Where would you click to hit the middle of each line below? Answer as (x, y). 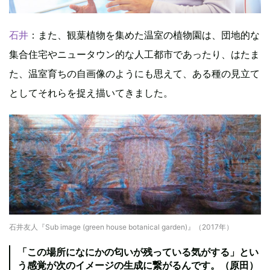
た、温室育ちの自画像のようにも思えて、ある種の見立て (134, 74)
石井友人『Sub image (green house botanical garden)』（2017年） (121, 227)
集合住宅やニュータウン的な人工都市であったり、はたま (134, 55)
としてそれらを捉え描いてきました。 (91, 93)
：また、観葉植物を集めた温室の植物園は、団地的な (144, 35)
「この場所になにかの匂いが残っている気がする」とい (138, 252)
